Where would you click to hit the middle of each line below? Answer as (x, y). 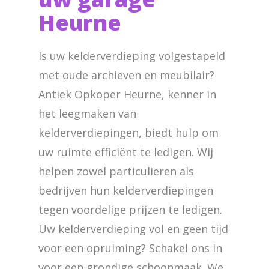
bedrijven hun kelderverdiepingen (126, 190)
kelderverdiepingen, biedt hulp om (128, 133)
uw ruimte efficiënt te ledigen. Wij (126, 152)
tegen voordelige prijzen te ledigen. (130, 210)
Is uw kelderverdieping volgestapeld (132, 56)
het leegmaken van (87, 113)
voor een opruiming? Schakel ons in (130, 248)
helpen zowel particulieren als (116, 171)
